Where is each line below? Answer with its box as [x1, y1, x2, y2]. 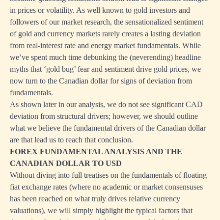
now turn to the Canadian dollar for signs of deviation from [10, 76, 192, 85]
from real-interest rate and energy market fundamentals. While [10, 41, 201, 50]
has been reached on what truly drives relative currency [10, 194, 180, 203]
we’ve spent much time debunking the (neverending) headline [10, 53, 201, 61]
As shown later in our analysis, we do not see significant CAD [10, 100, 203, 109]
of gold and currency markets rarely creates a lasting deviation [10, 29, 201, 38]
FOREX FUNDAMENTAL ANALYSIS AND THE [10, 147, 182, 156]
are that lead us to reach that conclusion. [10, 135, 133, 144]
